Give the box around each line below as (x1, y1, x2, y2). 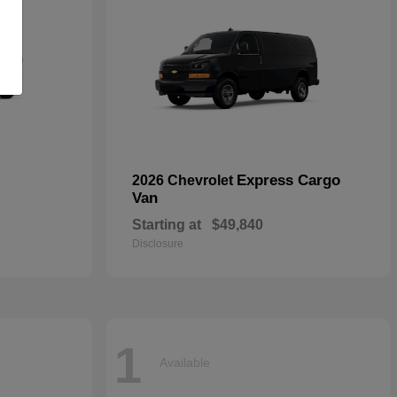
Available (160, 354, 210, 370)
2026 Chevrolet (132, 173, 237, 189)
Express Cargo (237, 172, 340, 190)
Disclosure (132, 237, 183, 251)
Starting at (132, 217, 201, 233)
